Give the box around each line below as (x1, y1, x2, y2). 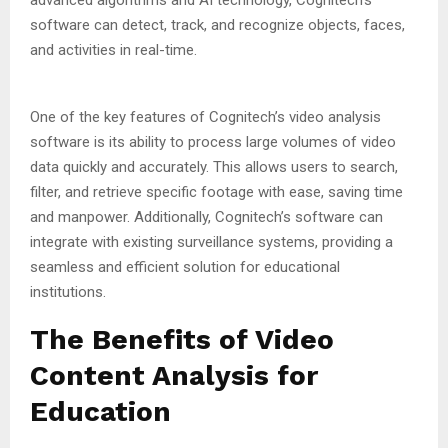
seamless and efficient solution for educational (30, 257, 340, 276)
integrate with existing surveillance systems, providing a (30, 232, 393, 251)
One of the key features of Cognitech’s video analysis (30, 107, 381, 126)
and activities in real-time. (30, 40, 197, 59)
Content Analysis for (30, 358, 318, 392)
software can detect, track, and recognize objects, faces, (30, 15, 405, 34)
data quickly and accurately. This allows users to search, (30, 157, 398, 176)
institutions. (30, 282, 106, 301)
